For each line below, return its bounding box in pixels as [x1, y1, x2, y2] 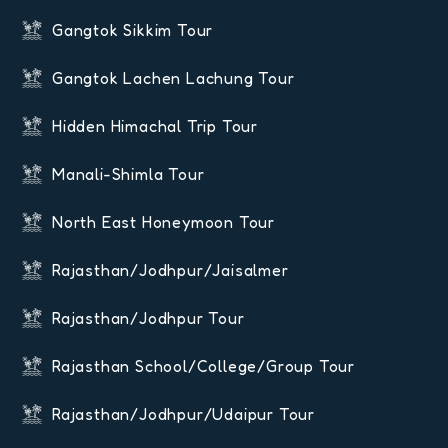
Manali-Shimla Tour [52, 164, 205, 185]
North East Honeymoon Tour [52, 212, 275, 233]
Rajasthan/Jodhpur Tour [52, 308, 245, 329]
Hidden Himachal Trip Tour [52, 116, 258, 137]
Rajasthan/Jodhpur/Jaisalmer [52, 260, 289, 281]
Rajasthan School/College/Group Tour [52, 356, 355, 377]
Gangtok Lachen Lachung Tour [52, 68, 295, 89]
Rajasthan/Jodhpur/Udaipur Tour [52, 404, 315, 425]
